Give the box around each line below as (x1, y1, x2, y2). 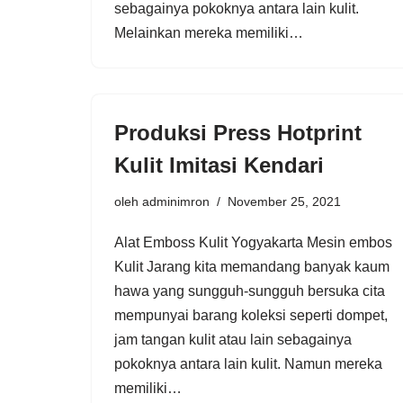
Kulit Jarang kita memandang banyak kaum (114, 258, 390, 274)
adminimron (142, 193, 210, 209)
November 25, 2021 (228, 193, 341, 209)
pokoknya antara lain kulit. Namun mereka (114, 355, 382, 372)
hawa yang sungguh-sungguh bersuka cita (114, 282, 385, 299)
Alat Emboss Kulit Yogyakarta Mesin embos (114, 234, 392, 250)
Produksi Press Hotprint (114, 120, 362, 145)
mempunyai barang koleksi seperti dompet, (114, 307, 388, 323)
